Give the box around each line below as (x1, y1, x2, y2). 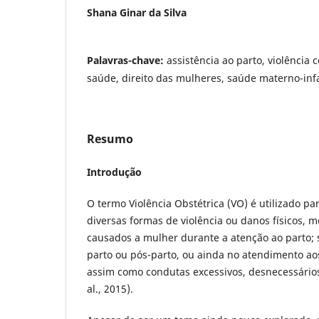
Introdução (87, 164, 142, 179)
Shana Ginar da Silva (87, 5, 187, 19)
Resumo (87, 130, 133, 147)
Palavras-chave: (87, 53, 167, 67)
